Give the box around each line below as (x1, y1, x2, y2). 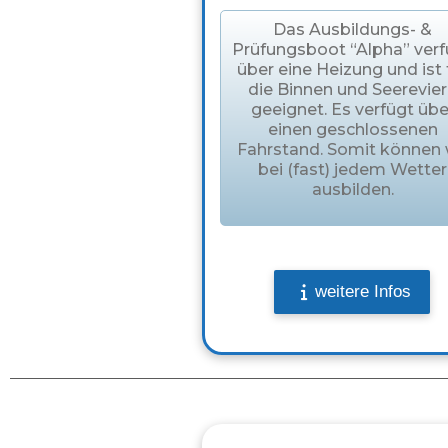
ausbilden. (311, 180, 394, 200)
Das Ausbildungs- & (273, 20, 433, 40)
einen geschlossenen (267, 120, 438, 140)
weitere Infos (314, 282, 411, 302)
